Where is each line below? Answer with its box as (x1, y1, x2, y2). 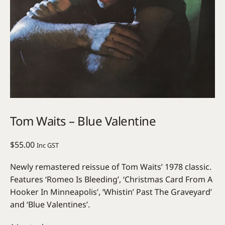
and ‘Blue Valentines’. (10, 198, 90, 210)
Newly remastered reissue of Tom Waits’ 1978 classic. (10, 161, 211, 172)
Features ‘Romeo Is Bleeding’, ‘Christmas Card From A (10, 173, 212, 185)
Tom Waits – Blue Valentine (10, 112, 156, 129)
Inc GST (37, 140, 59, 150)
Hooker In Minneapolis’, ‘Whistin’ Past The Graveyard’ (10, 186, 212, 197)
